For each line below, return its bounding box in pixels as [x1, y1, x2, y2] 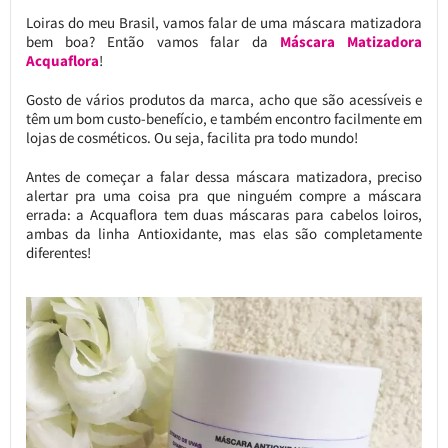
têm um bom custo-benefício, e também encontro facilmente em [25, 109, 423, 129]
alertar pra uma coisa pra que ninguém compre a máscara [25, 186, 423, 206]
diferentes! [25, 243, 91, 263]
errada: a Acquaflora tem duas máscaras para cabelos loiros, [25, 205, 423, 225]
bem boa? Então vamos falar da [25, 32, 280, 52]
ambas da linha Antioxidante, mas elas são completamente [25, 224, 423, 244]
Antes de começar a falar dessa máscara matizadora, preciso [25, 167, 423, 187]
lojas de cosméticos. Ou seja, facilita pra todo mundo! [25, 128, 358, 148]
